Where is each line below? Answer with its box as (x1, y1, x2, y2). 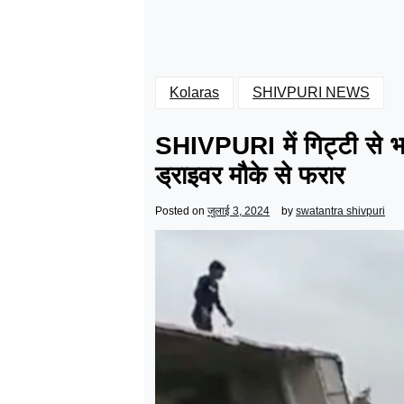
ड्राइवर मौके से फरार (155, 161, 344, 189)
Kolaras (170, 85, 219, 100)
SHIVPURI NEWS (252, 85, 370, 100)
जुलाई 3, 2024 (207, 205, 270, 217)
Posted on (155, 205, 207, 217)
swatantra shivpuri (296, 205, 385, 217)
